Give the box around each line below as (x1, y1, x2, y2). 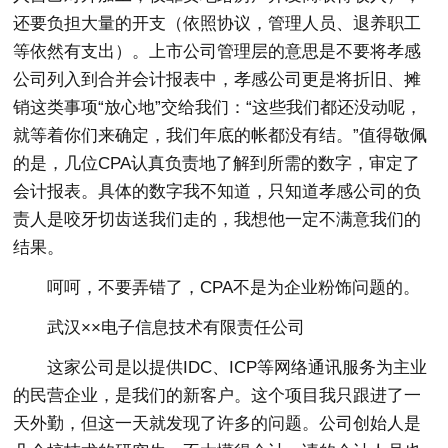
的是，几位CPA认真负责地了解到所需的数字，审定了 (13, 154, 421, 174)
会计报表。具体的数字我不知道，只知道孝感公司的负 (13, 182, 422, 202)
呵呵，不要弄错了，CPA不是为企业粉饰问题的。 (47, 278, 421, 298)
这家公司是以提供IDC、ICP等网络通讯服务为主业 (47, 358, 428, 378)
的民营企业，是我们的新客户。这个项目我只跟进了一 (13, 386, 422, 406)
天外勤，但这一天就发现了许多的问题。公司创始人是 (13, 414, 422, 434)
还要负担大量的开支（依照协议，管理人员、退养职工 (13, 14, 422, 34)
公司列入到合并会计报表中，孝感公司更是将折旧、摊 (13, 70, 422, 90)
